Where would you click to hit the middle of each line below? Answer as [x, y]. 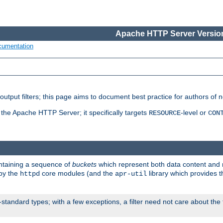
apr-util [131, 173]
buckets [84, 164]
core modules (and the [77, 173]
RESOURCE [165, 113]
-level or [194, 113]
